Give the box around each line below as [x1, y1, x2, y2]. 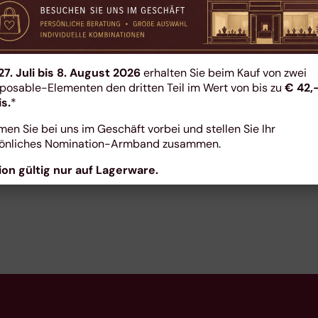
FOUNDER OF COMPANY [93, 149, 225, 163]
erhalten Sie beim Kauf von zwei [143, 65, 307, 81]
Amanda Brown [89, 118, 228, 145]
